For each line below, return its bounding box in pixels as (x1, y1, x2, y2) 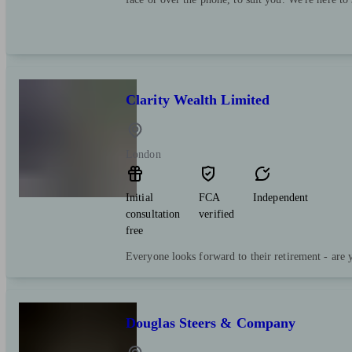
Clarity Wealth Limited (126, 92, 270, 108)
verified (199, 208, 235, 221)
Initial (126, 192, 153, 204)
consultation (126, 208, 181, 221)
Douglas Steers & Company (126, 315, 296, 332)
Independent (253, 192, 309, 204)
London (126, 148, 161, 161)
